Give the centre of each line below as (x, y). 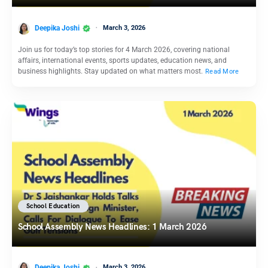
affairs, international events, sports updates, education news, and (122, 60)
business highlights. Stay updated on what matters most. (111, 71)
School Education (53, 206)
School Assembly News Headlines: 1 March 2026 (112, 226)
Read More (222, 71)
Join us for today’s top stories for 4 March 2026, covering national (124, 49)
